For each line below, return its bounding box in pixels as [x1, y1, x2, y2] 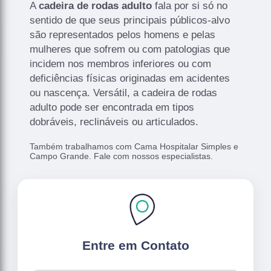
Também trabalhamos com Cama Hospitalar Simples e [30, 141, 239, 151]
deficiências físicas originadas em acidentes [30, 72, 230, 84]
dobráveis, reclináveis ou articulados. [30, 116, 199, 128]
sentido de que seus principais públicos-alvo [30, 14, 230, 26]
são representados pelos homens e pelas [30, 28, 216, 41]
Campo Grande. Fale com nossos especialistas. [30, 151, 214, 161]
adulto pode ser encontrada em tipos [30, 101, 195, 113]
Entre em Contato [82, 238, 189, 252]
